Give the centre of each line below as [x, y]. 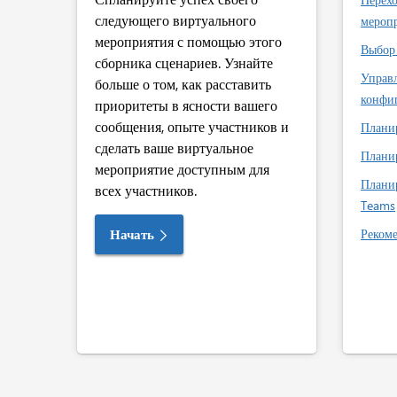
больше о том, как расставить [183, 84]
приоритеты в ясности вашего [186, 105]
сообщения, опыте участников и [192, 126]
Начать [132, 234]
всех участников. [146, 190]
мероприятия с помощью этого [188, 41]
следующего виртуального [175, 20]
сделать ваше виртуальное [174, 148]
